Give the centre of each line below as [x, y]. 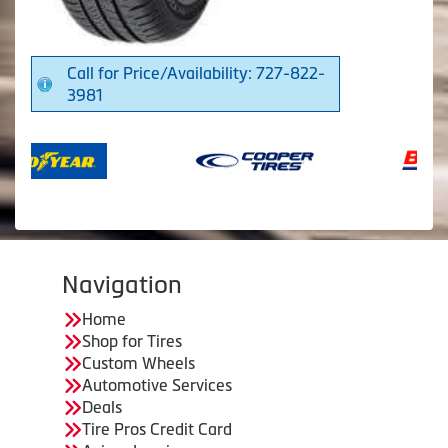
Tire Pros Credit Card [157, 429]
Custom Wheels [138, 363]
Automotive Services [157, 385]
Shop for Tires [132, 341]
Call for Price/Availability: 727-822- [196, 73]
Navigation [122, 285]
